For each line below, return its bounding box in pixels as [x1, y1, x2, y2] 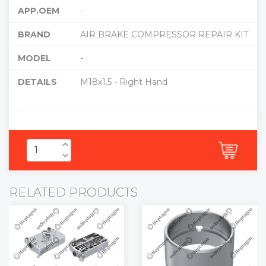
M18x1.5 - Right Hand [80, 76, 167, 87]
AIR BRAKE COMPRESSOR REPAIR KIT [80, 28, 248, 40]
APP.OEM [18, 5, 59, 16]
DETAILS [18, 76, 57, 87]
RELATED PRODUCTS [9, 185, 138, 199]
